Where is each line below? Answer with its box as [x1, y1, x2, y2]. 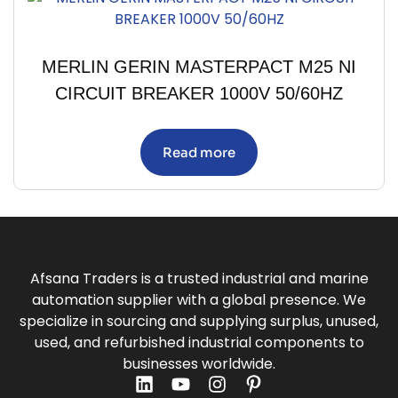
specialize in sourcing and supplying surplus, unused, [20, 311, 378, 332]
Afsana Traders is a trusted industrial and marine [29, 268, 369, 290]
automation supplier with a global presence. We [32, 290, 366, 311]
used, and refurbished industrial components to [34, 332, 364, 354]
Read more [163, 144, 235, 162]
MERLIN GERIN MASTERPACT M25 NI [42, 57, 356, 77]
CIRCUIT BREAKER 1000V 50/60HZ [55, 84, 343, 104]
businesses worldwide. [123, 354, 275, 375]
